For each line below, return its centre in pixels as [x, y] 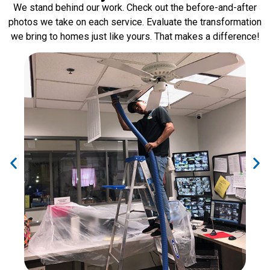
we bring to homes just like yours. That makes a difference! [135, 36]
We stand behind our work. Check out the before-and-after [135, 7]
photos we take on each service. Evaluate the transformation [135, 22]
